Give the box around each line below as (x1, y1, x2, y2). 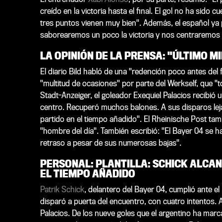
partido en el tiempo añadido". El (40, 114, 152, 124)
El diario (40, 66, 69, 76)
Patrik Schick (40, 184, 84, 194)
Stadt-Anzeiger (40, 90, 90, 100)
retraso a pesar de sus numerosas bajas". (40, 138, 181, 148)
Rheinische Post (151, 114, 207, 124)
